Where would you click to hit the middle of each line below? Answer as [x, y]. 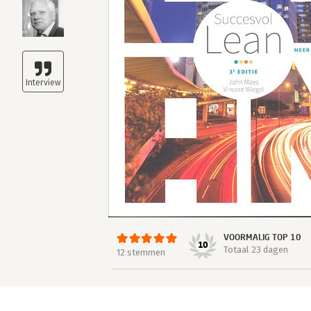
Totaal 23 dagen [255, 250]
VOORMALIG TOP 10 [262, 237]
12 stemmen [141, 252]
